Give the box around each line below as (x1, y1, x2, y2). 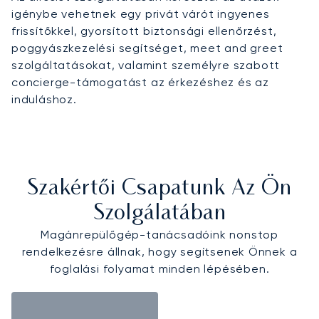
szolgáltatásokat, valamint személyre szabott (11, 58, 281, 72)
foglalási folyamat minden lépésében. (49, 261, 270, 276)
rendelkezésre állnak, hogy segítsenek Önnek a (21, 244, 298, 258)
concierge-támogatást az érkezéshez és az (11, 75, 269, 89)
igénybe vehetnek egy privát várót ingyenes (11, 6, 270, 21)
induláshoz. (11, 92, 77, 106)
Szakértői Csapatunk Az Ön (27, 178, 292, 199)
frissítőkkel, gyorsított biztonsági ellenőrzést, (11, 23, 277, 38)
